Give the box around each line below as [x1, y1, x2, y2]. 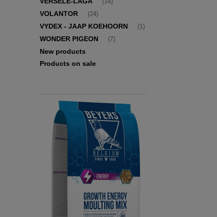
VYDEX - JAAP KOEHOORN [40, 22, 128, 31]
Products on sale [40, 60, 96, 68]
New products [40, 47, 86, 56]
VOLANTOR [40, 10, 78, 18]
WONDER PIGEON [40, 35, 98, 43]
